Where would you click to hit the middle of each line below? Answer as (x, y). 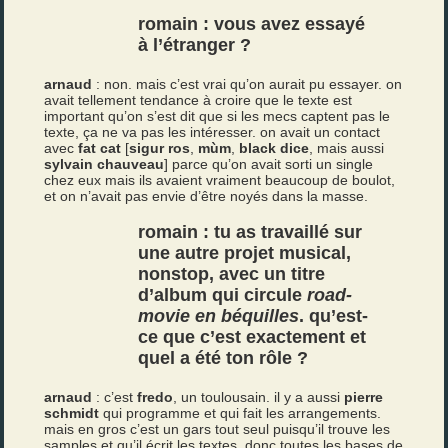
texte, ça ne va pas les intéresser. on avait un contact (212, 132)
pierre (364, 397)
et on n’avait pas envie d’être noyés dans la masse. (206, 196)
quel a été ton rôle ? (223, 358)
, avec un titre (267, 274)
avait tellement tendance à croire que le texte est (198, 100)
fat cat (100, 148)
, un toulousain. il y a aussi (259, 397)
